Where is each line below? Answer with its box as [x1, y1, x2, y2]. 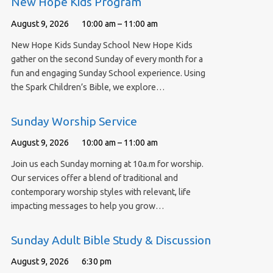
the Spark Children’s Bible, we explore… [10, 82, 165, 93]
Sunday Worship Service [10, 114, 137, 128]
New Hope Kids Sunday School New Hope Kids [10, 40, 193, 51]
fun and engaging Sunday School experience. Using [10, 68, 205, 79]
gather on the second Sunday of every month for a [10, 54, 203, 65]
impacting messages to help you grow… [10, 201, 165, 211]
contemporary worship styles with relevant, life [10, 187, 191, 197]
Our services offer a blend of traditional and [10, 173, 178, 183]
